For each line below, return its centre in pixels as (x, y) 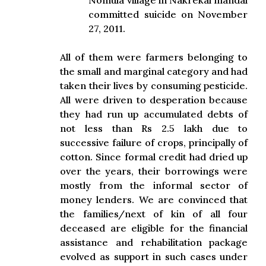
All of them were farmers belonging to (154, 57)
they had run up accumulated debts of (154, 114)
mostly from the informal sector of (154, 185)
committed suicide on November (168, 14)
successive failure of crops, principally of (154, 142)
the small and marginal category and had (154, 71)
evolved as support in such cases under (154, 256)
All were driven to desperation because (154, 100)
